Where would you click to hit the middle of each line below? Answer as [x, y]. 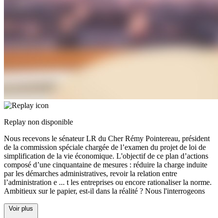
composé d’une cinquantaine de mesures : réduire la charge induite [106, 165]
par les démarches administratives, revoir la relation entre [91, 174]
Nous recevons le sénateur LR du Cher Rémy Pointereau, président [107, 139]
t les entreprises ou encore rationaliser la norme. [139, 182]
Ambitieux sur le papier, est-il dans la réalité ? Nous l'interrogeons [104, 191]
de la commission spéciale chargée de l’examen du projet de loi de [105, 147]
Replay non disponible [38, 122]
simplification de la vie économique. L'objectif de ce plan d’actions [106, 156]
